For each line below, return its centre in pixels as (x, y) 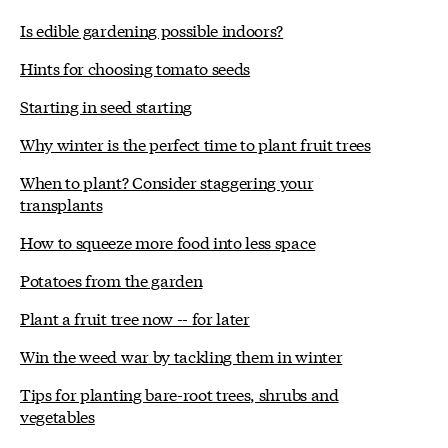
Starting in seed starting (106, 106)
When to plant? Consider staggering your (167, 182)
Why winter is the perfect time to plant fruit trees (195, 144)
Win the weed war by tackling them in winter (181, 356)
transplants (61, 204)
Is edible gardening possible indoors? (152, 30)
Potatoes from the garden (111, 280)
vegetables (57, 416)
